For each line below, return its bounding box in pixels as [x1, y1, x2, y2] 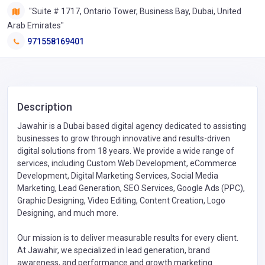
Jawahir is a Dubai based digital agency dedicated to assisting [17, 121, 246, 131]
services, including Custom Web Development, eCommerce [17, 158, 237, 168]
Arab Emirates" [7, 20, 64, 30]
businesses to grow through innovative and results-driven [17, 133, 230, 143]
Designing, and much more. [17, 208, 118, 218]
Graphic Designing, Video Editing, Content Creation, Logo [17, 195, 225, 205]
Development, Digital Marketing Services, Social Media [17, 170, 218, 180]
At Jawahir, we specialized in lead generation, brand [17, 245, 210, 255]
